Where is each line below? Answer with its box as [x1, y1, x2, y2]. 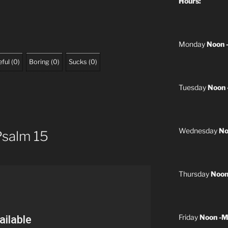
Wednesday [178, 126, 219, 135]
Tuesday [178, 82, 208, 92]
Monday [178, 39, 207, 48]
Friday [178, 212, 199, 221]
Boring [29, 58, 49, 66]
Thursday [178, 169, 211, 178]
